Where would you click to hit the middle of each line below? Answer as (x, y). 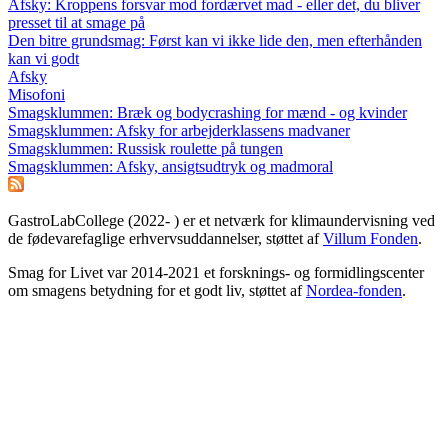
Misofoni (36, 94)
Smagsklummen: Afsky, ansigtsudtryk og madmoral (170, 166)
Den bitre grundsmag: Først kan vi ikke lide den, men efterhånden (215, 40)
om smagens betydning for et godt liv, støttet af (157, 290)
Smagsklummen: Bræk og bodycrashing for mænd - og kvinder (207, 112)
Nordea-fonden (354, 290)
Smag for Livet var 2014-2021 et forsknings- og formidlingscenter (216, 272)
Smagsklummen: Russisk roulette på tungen (145, 148)
